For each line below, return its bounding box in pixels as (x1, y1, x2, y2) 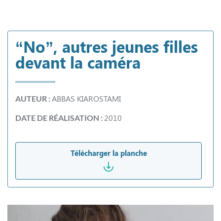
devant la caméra (15, 51, 141, 73)
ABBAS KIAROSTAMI (52, 93, 121, 104)
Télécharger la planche (70, 148, 147, 158)
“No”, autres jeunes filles (15, 36, 198, 57)
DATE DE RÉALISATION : (15, 113, 104, 123)
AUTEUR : (15, 94, 52, 104)
